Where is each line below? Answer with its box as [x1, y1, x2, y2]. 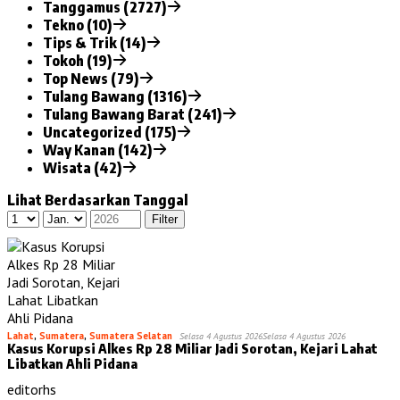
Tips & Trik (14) [43, 33, 146, 52]
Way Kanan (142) [43, 140, 152, 159]
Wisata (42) [43, 158, 121, 177]
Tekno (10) [43, 15, 112, 34]
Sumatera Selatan [89, 329, 172, 342]
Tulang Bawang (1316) [43, 87, 187, 105]
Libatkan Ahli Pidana [7, 354, 137, 371]
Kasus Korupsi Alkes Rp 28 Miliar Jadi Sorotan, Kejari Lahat [7, 339, 378, 356]
